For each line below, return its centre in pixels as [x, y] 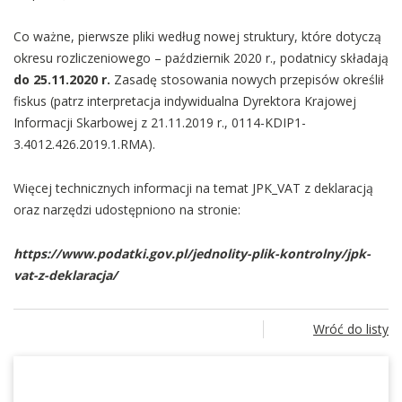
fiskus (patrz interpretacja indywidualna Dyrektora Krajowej [185, 101]
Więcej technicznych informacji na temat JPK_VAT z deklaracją [193, 188]
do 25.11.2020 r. [62, 79]
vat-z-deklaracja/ [66, 275]
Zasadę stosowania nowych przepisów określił [247, 79]
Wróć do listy [351, 329]
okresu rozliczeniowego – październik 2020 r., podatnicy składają [201, 58]
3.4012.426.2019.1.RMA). [84, 144]
